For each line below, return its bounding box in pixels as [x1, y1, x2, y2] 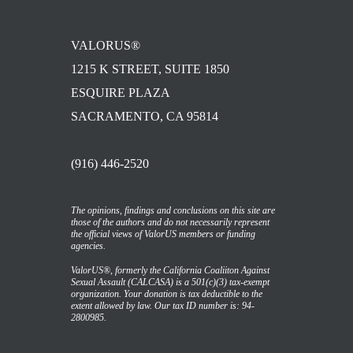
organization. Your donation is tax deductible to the [71, 288, 262, 299]
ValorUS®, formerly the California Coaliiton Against [71, 265, 269, 276]
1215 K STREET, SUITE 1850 [71, 62, 229, 76]
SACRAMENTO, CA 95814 [71, 110, 218, 123]
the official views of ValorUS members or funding [71, 229, 255, 240]
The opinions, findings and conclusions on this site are [71, 205, 275, 216]
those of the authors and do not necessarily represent [71, 217, 269, 228]
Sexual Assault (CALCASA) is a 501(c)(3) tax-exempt [71, 277, 269, 288]
